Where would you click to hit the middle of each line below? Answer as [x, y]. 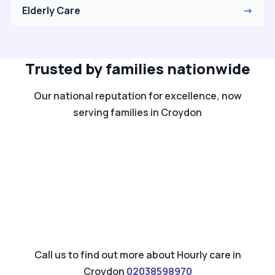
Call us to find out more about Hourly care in [137, 254]
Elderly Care [51, 10]
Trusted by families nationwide [137, 68]
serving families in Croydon [137, 112]
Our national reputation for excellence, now [137, 95]
